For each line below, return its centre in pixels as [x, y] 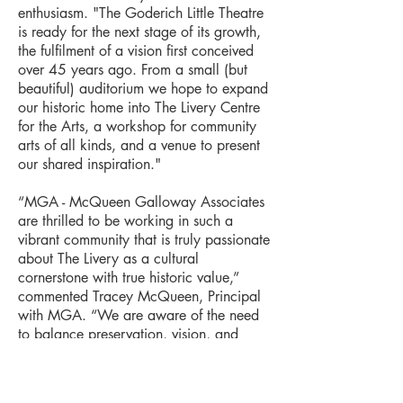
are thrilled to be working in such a [125, 221]
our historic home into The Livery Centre [139, 107]
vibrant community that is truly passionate [144, 240]
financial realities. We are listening [124, 353]
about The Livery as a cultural [108, 259]
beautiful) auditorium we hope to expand [143, 89]
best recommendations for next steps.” [133, 391]
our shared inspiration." [90, 164]
